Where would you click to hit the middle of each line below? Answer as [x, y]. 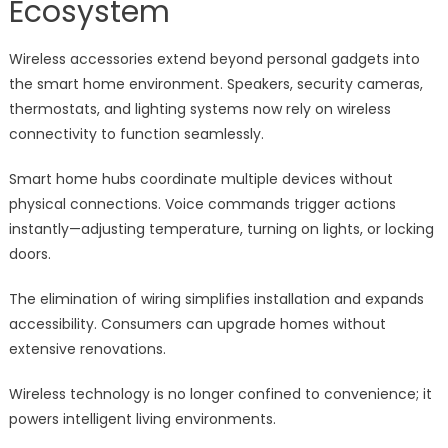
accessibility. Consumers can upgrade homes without [197, 324]
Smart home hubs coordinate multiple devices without [200, 179]
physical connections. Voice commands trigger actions [202, 204]
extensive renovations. [87, 349]
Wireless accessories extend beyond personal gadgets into [214, 59]
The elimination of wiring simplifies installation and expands [216, 299]
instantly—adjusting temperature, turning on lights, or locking [221, 229]
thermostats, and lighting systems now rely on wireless [199, 109]
